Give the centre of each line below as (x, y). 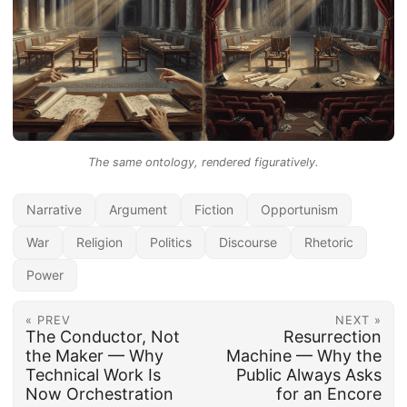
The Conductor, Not (102, 336)
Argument (138, 209)
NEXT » (359, 320)
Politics (171, 242)
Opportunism (299, 209)
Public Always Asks (309, 374)
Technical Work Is (93, 374)
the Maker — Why (94, 355)
